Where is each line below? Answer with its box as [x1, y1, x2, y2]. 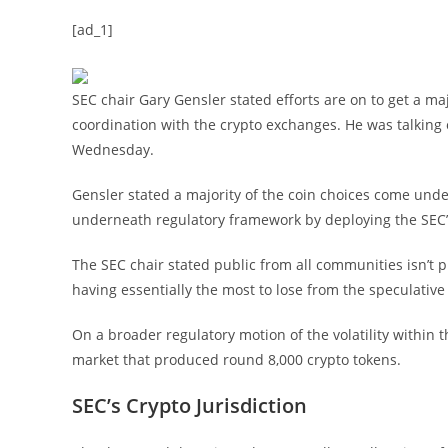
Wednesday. [72, 139, 154, 159]
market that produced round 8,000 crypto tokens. [72, 349, 401, 369]
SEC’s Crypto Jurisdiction [72, 391, 307, 419]
